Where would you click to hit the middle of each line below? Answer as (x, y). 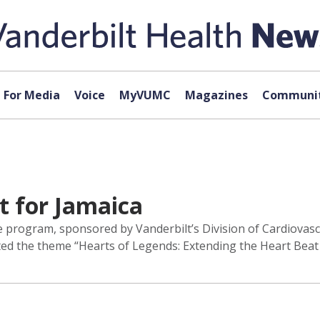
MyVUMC (145, 95)
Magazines (216, 95)
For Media (31, 95)
